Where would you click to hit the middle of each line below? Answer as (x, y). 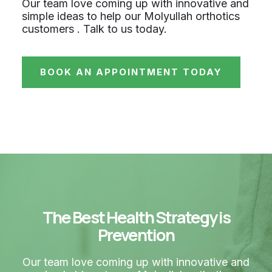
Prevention (136, 234)
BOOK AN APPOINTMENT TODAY (131, 72)
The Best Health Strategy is (136, 217)
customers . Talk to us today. (94, 29)
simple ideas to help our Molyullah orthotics (131, 16)
